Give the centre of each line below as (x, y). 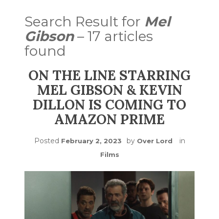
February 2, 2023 (91, 141)
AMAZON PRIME (109, 119)
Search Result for (84, 22)
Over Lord (154, 141)
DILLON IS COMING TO (109, 105)
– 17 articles (113, 36)
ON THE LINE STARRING (109, 75)
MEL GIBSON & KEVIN (109, 90)
